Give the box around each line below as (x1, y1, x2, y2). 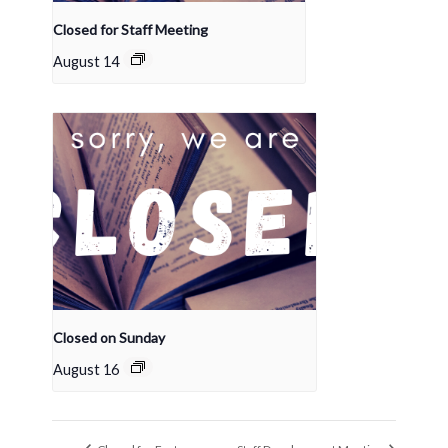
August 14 (53, 52, 119, 70)
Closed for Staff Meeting (53, 20, 208, 38)
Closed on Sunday (53, 328, 165, 346)
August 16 (53, 360, 119, 378)
